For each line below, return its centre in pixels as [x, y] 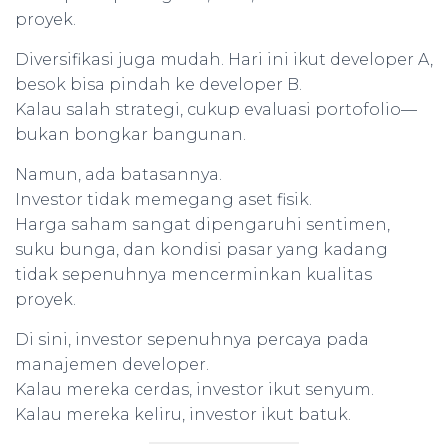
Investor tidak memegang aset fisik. [163, 199]
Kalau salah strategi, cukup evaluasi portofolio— [216, 109]
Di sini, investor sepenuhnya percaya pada [192, 339]
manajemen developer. [112, 364]
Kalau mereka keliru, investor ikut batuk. [183, 414]
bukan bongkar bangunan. [130, 134]
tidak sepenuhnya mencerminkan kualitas [193, 274]
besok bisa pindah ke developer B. [158, 84]
